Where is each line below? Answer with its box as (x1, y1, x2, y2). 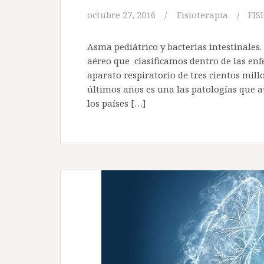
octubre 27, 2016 (87, 9, 156, 21)
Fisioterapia (177, 9, 228, 21)
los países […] (87, 97, 146, 109)
